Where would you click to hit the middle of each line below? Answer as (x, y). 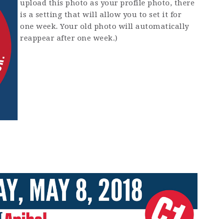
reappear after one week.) (69, 38)
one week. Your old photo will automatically (105, 26)
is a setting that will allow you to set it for (101, 15)
